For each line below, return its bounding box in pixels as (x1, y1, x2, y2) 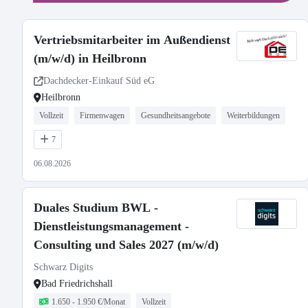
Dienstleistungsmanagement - (34, 219, 189, 233)
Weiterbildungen (227, 111, 280, 120)
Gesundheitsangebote (141, 111, 210, 120)
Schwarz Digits (34, 262, 93, 272)
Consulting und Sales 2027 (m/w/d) (34, 238, 219, 252)
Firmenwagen (80, 111, 124, 120)
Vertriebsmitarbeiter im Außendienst (34, 33, 230, 47)
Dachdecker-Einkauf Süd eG (43, 76, 155, 86)
